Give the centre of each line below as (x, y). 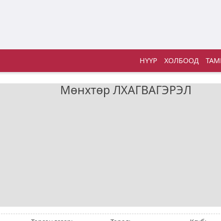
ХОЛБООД (181, 61)
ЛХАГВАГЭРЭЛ (152, 90)
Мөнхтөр (87, 90)
